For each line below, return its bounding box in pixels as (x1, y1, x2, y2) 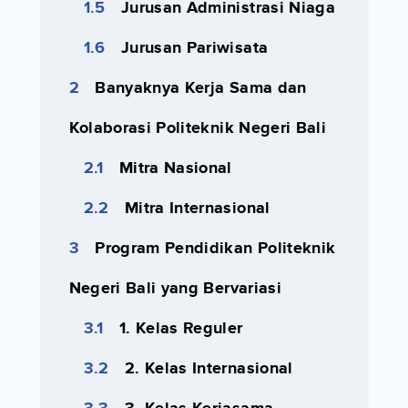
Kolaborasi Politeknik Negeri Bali (68, 118, 327, 139)
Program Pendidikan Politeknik (95, 239, 336, 260)
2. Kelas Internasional (124, 359, 293, 380)
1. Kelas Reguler (118, 319, 243, 340)
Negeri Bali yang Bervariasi (68, 279, 281, 300)
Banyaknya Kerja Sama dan (95, 78, 307, 99)
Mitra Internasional (124, 199, 270, 219)
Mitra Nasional (118, 158, 232, 179)
